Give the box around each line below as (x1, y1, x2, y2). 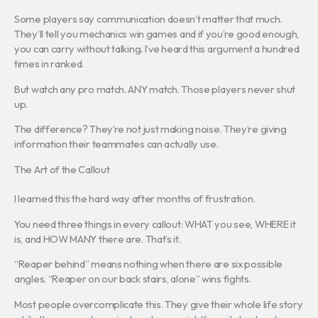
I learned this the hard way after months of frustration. (14, 192, 256, 206)
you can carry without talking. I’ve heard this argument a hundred (14, 42, 300, 56)
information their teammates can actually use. (14, 137, 219, 151)
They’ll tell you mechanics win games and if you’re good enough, (14, 27, 300, 41)
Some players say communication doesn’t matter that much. (14, 12, 283, 26)
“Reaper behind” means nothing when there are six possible (14, 257, 283, 271)
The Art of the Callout (14, 163, 110, 177)
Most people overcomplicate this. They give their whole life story (14, 297, 303, 311)
